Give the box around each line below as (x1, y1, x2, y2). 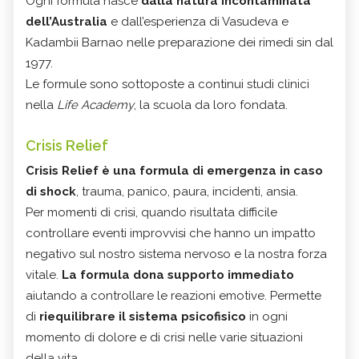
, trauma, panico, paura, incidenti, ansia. (76, 184, 298, 199)
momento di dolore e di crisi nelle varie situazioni (26, 329, 303, 345)
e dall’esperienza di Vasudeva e (107, 14, 288, 29)
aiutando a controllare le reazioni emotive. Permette (26, 288, 321, 303)
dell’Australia (26, 14, 107, 29)
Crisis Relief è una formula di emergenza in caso (26, 163, 323, 178)
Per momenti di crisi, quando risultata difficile (26, 204, 277, 220)
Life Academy (57, 97, 134, 112)
